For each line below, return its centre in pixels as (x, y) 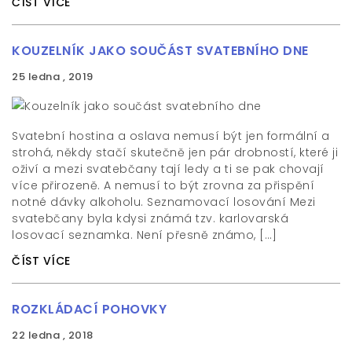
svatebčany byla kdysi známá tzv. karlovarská (150, 218)
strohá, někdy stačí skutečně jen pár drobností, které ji (175, 152)
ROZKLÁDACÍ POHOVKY (89, 309)
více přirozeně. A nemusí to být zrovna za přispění (163, 185)
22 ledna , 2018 (53, 335)
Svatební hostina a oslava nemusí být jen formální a (171, 136)
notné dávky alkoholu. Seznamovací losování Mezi (164, 202)
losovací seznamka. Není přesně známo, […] (145, 235)
